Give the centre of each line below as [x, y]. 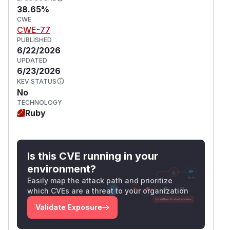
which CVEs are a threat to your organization [108, 190]
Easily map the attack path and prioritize [100, 180]
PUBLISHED [34, 40]
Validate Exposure [69, 207]
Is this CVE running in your [93, 156]
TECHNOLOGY [40, 102]
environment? [62, 169]
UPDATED [32, 60]
